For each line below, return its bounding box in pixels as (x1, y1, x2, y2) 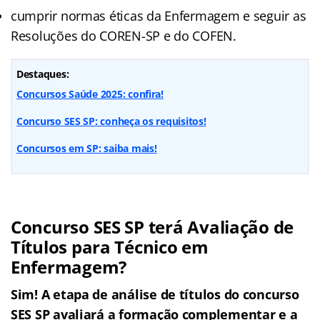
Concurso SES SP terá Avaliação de (11, 214, 294, 239)
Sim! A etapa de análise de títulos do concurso (11, 285, 299, 303)
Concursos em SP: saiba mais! (16, 141, 157, 155)
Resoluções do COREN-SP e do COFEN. (11, 26, 236, 44)
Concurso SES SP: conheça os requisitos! (16, 114, 206, 128)
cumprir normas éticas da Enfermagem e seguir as (11, 6, 306, 24)
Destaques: (16, 66, 69, 81)
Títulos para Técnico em (11, 234, 209, 259)
